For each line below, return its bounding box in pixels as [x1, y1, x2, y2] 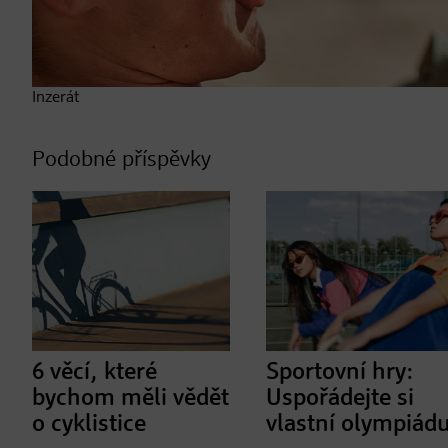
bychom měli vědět [32, 386, 229, 411]
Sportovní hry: [266, 360, 414, 385]
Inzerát [32, 90, 79, 107]
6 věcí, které [32, 360, 157, 385]
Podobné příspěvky [32, 149, 211, 172]
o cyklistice [32, 412, 146, 437]
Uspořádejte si [266, 386, 414, 411]
